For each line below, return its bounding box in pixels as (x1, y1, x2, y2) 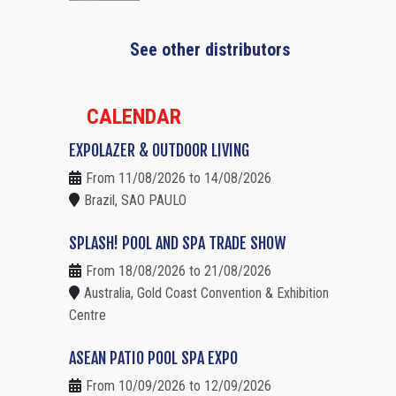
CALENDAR (87, 104, 181, 130)
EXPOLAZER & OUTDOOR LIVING (69, 141, 249, 161)
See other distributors (130, 39, 290, 61)
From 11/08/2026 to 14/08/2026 (86, 170, 271, 187)
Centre (69, 307, 106, 324)
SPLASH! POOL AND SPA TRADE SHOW (69, 233, 286, 254)
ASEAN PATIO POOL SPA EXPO (69, 348, 238, 369)
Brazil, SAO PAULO (84, 192, 187, 209)
